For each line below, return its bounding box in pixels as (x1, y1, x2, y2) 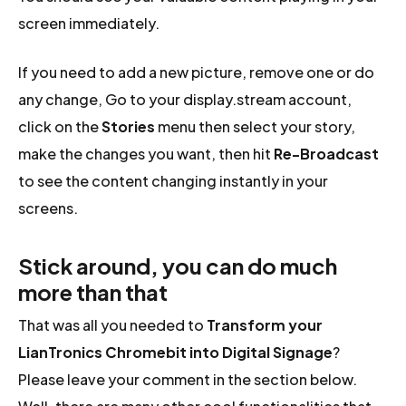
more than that (18, 277, 169, 305)
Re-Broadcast (274, 143, 380, 163)
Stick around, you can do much (18, 251, 338, 279)
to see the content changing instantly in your (18, 170, 329, 190)
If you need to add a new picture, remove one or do (18, 62, 375, 82)
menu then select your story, (155, 116, 356, 136)
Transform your (207, 314, 324, 334)
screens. (18, 198, 79, 217)
